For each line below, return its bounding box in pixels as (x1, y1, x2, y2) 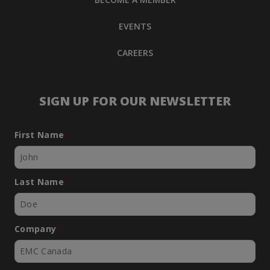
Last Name (14, 176, 64, 187)
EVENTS (119, 20, 151, 32)
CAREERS (117, 47, 153, 58)
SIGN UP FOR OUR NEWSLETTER (39, 93, 231, 109)
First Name (14, 129, 64, 140)
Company (14, 223, 57, 234)
